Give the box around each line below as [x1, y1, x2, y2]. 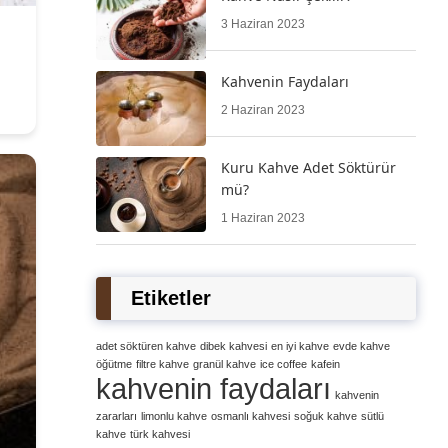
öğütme [96, 358, 132, 370]
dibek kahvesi [200, 340, 267, 352]
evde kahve [333, 340, 390, 352]
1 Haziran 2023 [221, 211, 305, 225]
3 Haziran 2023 [221, 17, 305, 31]
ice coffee [260, 358, 307, 370]
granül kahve [193, 358, 256, 370]
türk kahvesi [130, 428, 190, 440]
